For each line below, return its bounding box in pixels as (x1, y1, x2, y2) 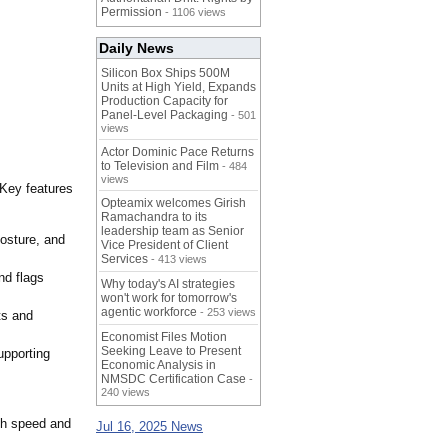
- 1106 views (162, 6, 226, 19)
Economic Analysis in (101, 358, 216, 373)
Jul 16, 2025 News (96, 419, 203, 435)
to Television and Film (101, 159, 219, 174)
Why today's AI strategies (101, 277, 235, 292)
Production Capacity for (101, 94, 228, 109)
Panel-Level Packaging (101, 108, 228, 123)
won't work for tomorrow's (101, 291, 237, 306)
